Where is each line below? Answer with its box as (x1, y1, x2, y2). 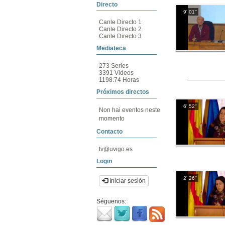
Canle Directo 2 (99, 26, 142, 33)
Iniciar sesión (108, 177, 146, 184)
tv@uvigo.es (99, 146, 133, 153)
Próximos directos (96, 88, 149, 95)
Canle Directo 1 (99, 19, 142, 26)
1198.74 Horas (99, 76, 139, 83)
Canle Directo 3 (99, 33, 142, 40)
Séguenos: (96, 198, 126, 205)
